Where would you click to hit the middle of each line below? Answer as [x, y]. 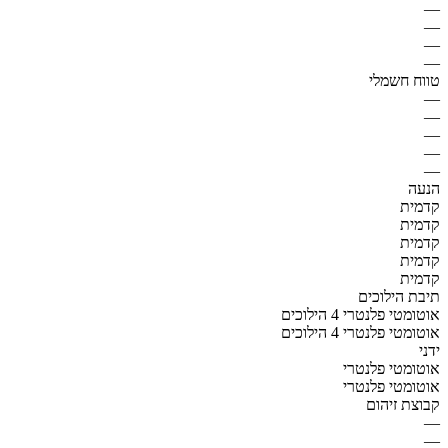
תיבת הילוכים [399, 296]
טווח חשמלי [404, 80]
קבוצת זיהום [403, 404]
